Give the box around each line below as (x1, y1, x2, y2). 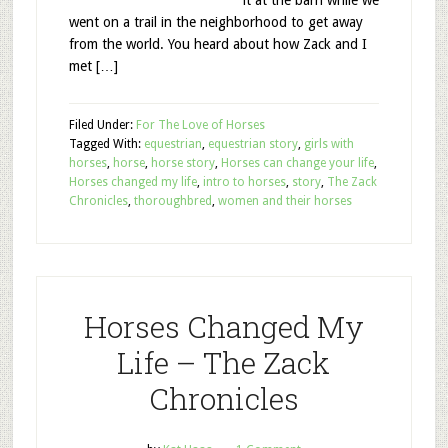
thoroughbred (133, 194, 212, 208)
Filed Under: (68, 118, 136, 132)
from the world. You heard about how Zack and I (68, 36, 367, 52)
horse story (150, 156, 215, 170)
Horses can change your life (220, 156, 374, 170)
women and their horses (217, 194, 352, 208)
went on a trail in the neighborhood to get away (68, 14, 363, 30)
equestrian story (207, 137, 298, 151)
